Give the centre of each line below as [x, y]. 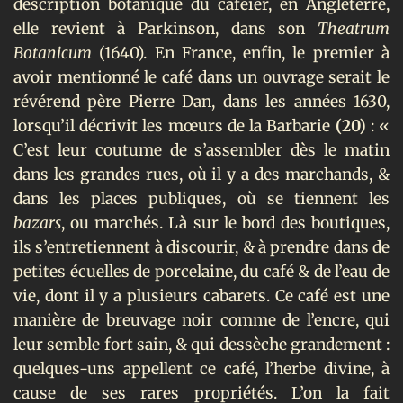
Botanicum [57, 53]
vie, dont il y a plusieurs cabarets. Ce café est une [201, 296]
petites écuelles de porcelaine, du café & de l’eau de [201, 271]
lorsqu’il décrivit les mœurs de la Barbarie [175, 125]
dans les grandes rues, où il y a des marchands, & [201, 174]
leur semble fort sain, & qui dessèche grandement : [201, 344]
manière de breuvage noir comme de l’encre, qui [201, 320]
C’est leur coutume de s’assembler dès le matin [201, 150]
